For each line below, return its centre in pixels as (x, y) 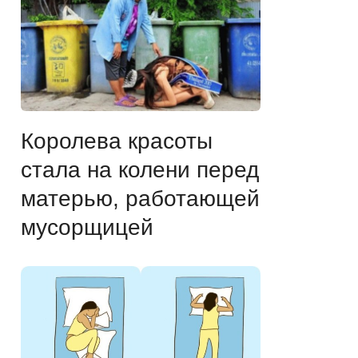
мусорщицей (87, 228)
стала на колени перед (140, 170)
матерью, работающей (140, 199)
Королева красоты (117, 141)
